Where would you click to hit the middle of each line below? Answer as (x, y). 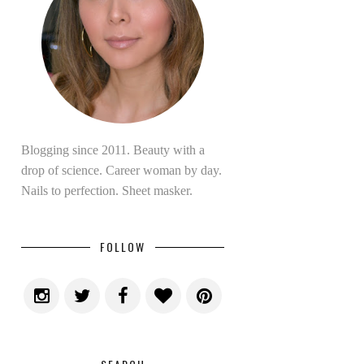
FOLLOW (123, 247)
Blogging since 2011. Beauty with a (113, 150)
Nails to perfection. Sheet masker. (107, 191)
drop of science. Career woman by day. (121, 170)
